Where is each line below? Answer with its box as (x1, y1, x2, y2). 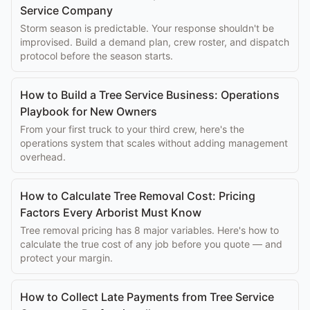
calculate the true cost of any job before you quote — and (20, 238, 282, 250)
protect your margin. (20, 252, 113, 264)
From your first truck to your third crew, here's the (20, 123, 244, 135)
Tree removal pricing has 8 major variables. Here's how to (20, 224, 279, 236)
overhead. (20, 151, 66, 163)
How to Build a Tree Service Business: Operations (20, 88, 280, 102)
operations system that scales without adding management (20, 137, 288, 149)
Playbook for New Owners (20, 104, 157, 118)
